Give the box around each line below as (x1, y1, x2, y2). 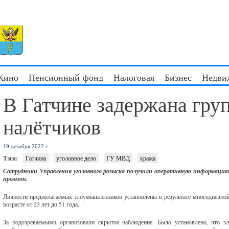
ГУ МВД (106, 154, 130, 162)
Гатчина (26, 154, 47, 162)
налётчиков (3, 113, 101, 140)
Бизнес (165, 71, 192, 83)
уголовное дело (56, 154, 97, 162)
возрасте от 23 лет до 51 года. (3, 200, 80, 208)
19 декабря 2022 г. (3, 143, 50, 149)
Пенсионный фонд (29, 71, 103, 83)
